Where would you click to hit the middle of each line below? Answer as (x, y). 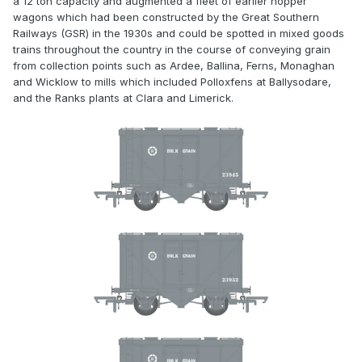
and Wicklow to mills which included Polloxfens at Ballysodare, (172, 82)
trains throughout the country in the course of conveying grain (172, 50)
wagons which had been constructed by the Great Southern (166, 17)
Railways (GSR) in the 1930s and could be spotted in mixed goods (179, 34)
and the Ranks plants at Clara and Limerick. (123, 98)
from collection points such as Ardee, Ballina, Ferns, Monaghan (174, 66)
